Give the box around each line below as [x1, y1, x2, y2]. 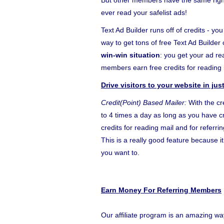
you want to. [101, 148, 139, 156]
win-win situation [101, 51, 160, 59]
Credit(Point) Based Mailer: [101, 98, 186, 106]
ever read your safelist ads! [101, 8, 187, 16]
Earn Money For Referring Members [101, 186, 221, 194]
